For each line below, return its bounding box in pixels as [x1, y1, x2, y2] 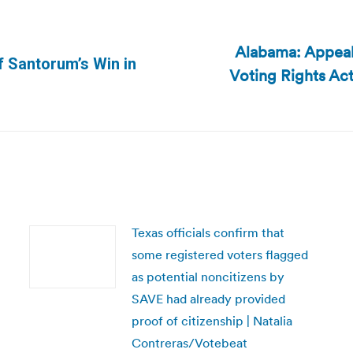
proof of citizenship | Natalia [131, 313, 292, 329]
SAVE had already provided [131, 291, 285, 307]
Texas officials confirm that [131, 225, 284, 240]
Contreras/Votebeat [131, 335, 247, 351]
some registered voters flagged [131, 247, 308, 262]
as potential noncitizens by [131, 269, 284, 284]
